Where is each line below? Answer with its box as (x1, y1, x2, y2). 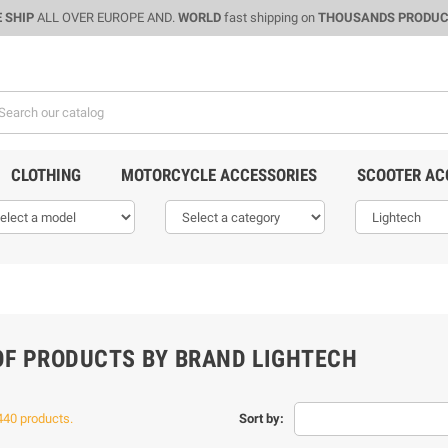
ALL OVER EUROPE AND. (33, 10, 178, 25)
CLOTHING (10, 165, 81, 185)
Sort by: (238, 411, 284, 426)
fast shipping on (220, 10, 318, 25)
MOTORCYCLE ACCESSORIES (120, 165, 317, 185)
